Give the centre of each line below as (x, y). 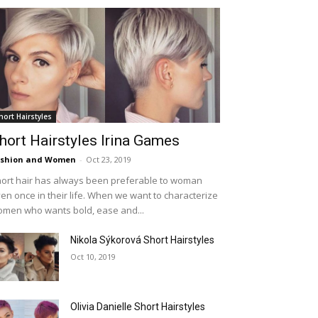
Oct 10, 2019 (93, 257)
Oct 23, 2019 (109, 159)
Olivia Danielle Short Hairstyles (138, 307)
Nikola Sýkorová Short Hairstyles (143, 240)
